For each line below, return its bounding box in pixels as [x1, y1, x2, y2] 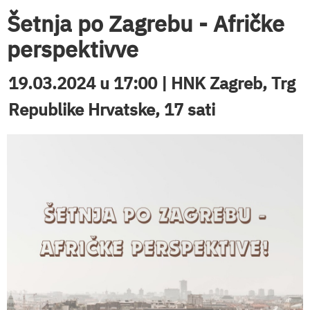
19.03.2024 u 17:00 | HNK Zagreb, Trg [8, 72, 295, 95]
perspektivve [7, 35, 138, 64]
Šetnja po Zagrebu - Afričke [7, 9, 284, 38]
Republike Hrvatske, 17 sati [8, 98, 215, 121]
